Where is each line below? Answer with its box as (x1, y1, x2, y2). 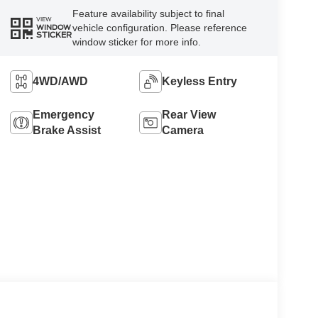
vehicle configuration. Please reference (72, 21, 247, 33)
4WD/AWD (32, 75, 88, 87)
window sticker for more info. (72, 35, 201, 48)
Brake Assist (32, 124, 101, 136)
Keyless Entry (162, 75, 238, 87)
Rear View (162, 108, 216, 121)
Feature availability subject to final (72, 7, 224, 19)
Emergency (32, 108, 94, 121)
